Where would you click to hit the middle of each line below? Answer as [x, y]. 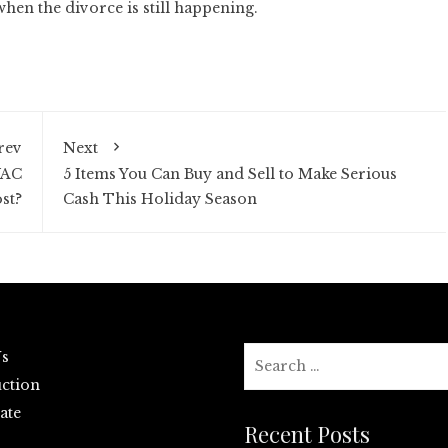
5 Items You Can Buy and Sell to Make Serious [229, 174]
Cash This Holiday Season [159, 199]
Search [268, 354]
